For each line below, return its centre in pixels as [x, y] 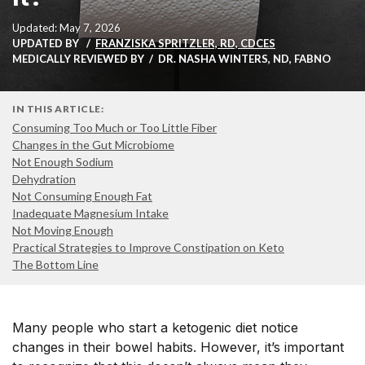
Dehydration [44, 179]
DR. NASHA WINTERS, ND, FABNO [244, 59]
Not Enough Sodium [63, 162]
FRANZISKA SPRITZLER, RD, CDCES [185, 43]
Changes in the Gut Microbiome [93, 145]
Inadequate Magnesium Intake [90, 213]
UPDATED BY [47, 43]
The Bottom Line [55, 264]
